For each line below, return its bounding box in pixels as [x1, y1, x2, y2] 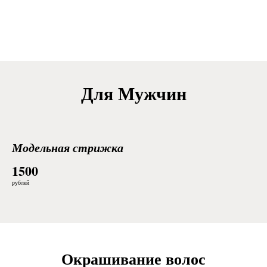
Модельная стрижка [12, 139, 123, 156]
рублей [12, 178, 29, 187]
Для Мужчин [80, 80, 187, 106]
